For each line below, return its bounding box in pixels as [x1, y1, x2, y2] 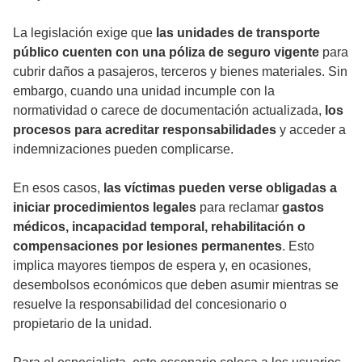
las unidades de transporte [156, 25, 320, 40]
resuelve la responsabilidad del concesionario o [13, 297, 287, 311]
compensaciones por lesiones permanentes [13, 238, 282, 253]
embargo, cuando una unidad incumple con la [13, 83, 275, 98]
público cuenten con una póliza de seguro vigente [13, 44, 319, 59]
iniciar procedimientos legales [13, 200, 196, 214]
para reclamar [196, 200, 282, 214]
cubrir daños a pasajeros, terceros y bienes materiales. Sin [13, 64, 347, 78]
